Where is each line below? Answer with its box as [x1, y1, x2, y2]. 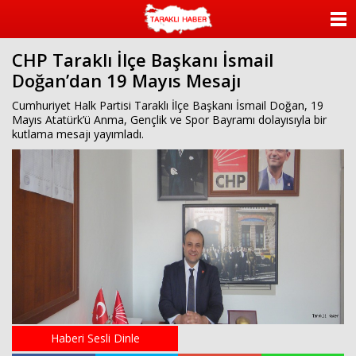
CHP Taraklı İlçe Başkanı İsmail [12, 48, 273, 72]
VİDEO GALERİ [241, 208, 305, 218]
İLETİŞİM [241, 286, 278, 296]
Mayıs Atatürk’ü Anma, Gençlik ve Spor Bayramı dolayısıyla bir [12, 112, 327, 127]
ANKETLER [241, 130, 288, 140]
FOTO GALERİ [241, 169, 303, 179]
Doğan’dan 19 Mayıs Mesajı [12, 68, 241, 92]
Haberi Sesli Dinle [50, 331, 140, 346]
